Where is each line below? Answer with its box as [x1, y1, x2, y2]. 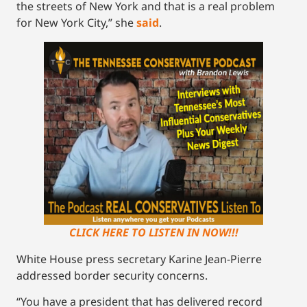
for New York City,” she [16, 14, 136, 30]
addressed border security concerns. [16, 267, 208, 283]
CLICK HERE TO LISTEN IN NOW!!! [69, 224, 238, 240]
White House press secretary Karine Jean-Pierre [16, 251, 262, 267]
